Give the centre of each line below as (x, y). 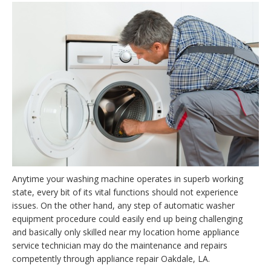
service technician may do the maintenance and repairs (120, 246)
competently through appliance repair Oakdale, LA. (111, 259)
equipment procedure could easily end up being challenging (127, 219)
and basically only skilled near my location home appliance (126, 232)
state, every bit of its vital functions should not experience (125, 192)
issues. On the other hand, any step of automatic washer (123, 206)
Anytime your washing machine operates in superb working (128, 179)
